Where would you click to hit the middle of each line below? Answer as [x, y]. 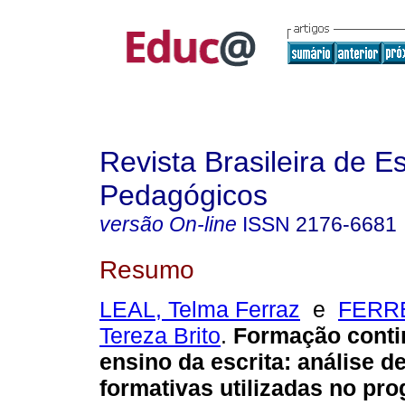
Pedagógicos [184, 195]
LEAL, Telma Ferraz [200, 310]
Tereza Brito [160, 336]
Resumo [147, 269]
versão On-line [168, 224]
